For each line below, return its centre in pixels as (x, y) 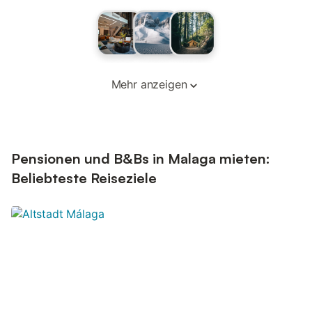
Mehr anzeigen (149, 84)
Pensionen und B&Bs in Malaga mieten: (141, 158)
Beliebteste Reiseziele (84, 178)
